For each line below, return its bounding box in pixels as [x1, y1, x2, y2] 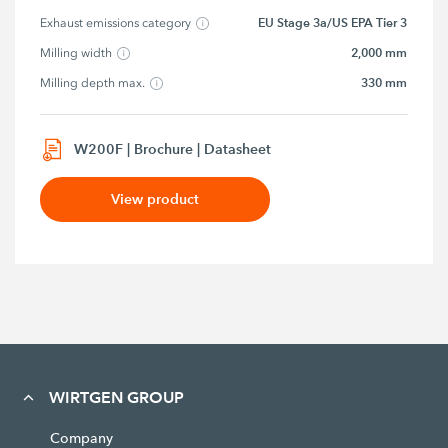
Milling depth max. [40, 76, 146, 91]
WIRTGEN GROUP [48, 387, 184, 407]
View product [111, 189, 200, 208]
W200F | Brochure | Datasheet [74, 139, 272, 158]
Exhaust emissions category [40, 16, 192, 31]
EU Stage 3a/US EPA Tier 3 [258, 15, 408, 31]
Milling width [40, 46, 113, 61]
